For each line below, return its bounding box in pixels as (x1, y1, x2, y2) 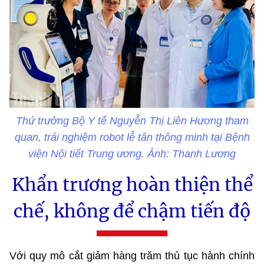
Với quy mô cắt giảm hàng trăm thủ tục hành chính (9, 249, 255, 262)
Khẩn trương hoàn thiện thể (11, 173, 253, 196)
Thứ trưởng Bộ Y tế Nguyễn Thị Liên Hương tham (15, 114, 249, 127)
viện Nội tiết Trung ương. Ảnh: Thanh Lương (28, 147, 236, 160)
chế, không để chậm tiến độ (14, 199, 250, 222)
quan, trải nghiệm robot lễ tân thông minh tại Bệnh (14, 131, 250, 143)
